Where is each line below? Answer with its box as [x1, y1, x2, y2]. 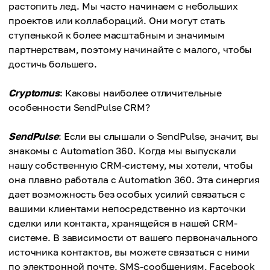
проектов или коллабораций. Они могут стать [8, 14, 225, 27]
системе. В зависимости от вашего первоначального [8, 231, 259, 243]
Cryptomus [8, 87, 60, 99]
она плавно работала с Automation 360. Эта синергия [8, 174, 260, 186]
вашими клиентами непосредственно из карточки [8, 202, 246, 215]
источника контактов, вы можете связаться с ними [8, 246, 250, 258]
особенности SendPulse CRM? [8, 101, 150, 113]
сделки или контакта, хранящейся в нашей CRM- [8, 217, 237, 229]
